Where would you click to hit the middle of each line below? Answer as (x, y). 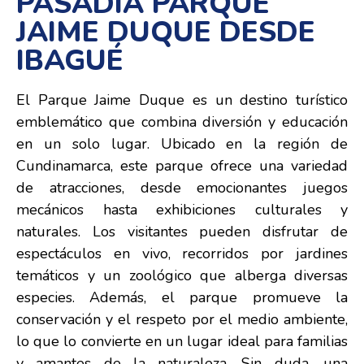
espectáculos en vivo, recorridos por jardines (182, 253)
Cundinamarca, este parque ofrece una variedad (182, 166)
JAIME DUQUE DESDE (166, 32)
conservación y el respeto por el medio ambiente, (182, 319)
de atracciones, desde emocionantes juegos (182, 188)
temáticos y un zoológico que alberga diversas (182, 275)
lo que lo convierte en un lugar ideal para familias (182, 341)
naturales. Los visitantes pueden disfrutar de (182, 232)
